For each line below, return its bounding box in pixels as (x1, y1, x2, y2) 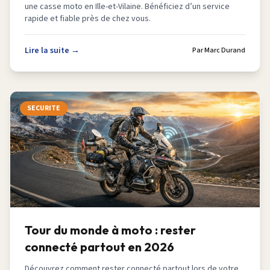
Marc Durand (204, 45, 245, 55)
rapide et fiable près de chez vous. (25, 13, 151, 25)
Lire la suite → (25, 45, 80, 57)
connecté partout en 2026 (25, 239, 174, 254)
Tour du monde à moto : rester (25, 222, 196, 237)
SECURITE (27, 103, 60, 113)
